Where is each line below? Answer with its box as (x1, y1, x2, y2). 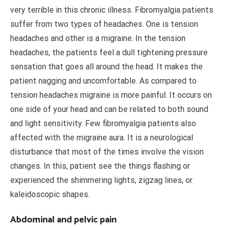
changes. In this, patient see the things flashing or (10, 161, 190, 171)
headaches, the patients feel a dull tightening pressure (10, 47, 208, 57)
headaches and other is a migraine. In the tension (10, 33, 185, 43)
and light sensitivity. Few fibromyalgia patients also (10, 118, 196, 128)
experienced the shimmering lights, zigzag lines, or (10, 175, 193, 185)
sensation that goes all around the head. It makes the (10, 61, 203, 71)
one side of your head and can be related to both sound (10, 104, 208, 114)
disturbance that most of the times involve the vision (10, 146, 204, 157)
